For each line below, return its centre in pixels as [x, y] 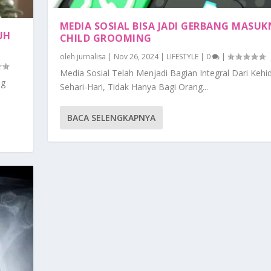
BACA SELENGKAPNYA [111, 118]
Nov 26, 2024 [136, 57]
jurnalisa [91, 57]
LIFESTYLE [182, 57]
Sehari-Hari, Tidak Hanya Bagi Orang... [134, 87]
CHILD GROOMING [106, 38]
